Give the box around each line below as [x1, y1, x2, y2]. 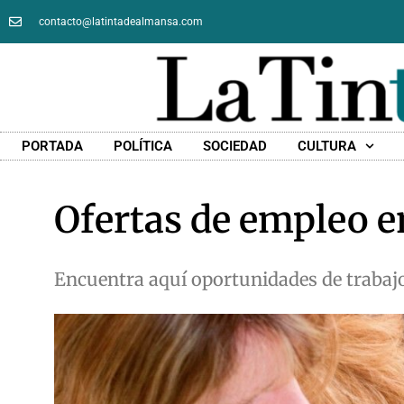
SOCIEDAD [202, 138, 267, 155]
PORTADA [21, 138, 83, 155]
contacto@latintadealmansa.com [38, 15, 203, 28]
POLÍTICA [113, 138, 172, 155]
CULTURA [297, 138, 356, 155]
